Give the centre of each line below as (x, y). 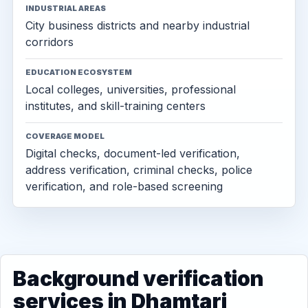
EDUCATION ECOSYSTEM (79, 72)
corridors (49, 42)
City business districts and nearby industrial (137, 25)
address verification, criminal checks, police (139, 170)
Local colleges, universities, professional (131, 89)
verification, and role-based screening (124, 186)
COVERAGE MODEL (65, 136)
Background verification (139, 278)
